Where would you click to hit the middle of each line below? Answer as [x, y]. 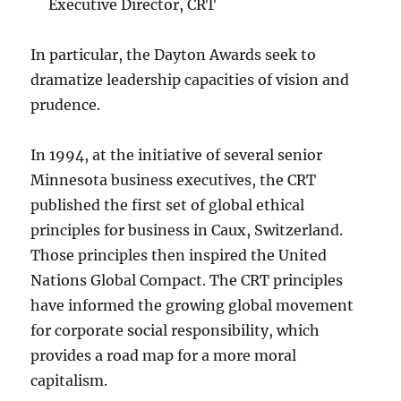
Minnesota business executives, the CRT [174, 180]
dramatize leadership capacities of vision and [190, 80]
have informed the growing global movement [192, 306]
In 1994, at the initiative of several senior [177, 155]
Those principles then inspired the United [179, 256]
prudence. [66, 105]
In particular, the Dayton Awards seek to [174, 55]
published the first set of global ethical [168, 205]
